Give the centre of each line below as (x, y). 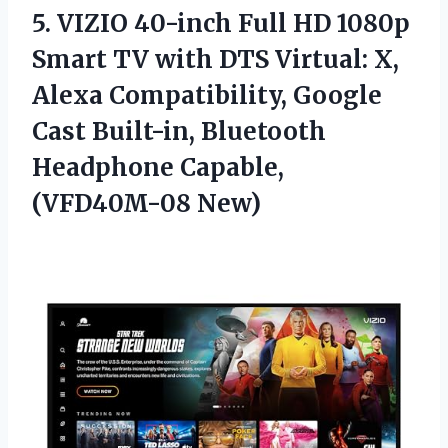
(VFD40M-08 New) (146, 203)
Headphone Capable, (158, 167)
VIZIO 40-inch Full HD (194, 23)
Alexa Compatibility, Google (207, 95)
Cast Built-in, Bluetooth (179, 131)
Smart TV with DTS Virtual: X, (215, 59)
